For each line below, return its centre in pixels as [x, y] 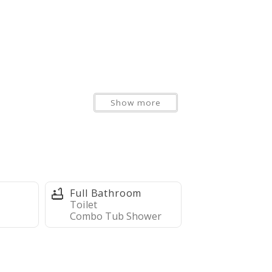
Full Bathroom [106, 193]
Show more [136, 103]
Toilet [83, 205]
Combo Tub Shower [115, 216]
